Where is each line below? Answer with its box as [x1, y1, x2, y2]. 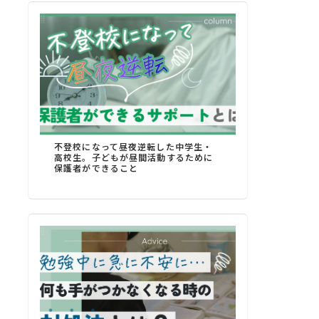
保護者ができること [54, 162, 139, 174]
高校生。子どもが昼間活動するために [54, 151, 214, 164]
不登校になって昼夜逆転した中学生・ [54, 140, 213, 153]
